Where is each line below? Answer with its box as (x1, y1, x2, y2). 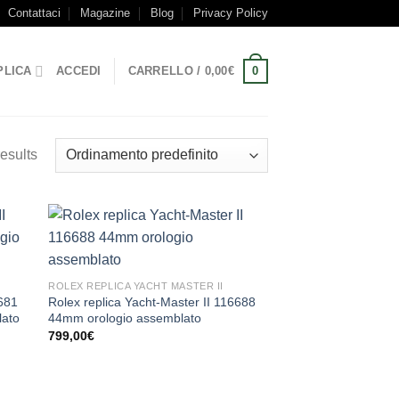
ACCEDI (56, 64, 102, 77)
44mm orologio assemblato (48, 310, 202, 325)
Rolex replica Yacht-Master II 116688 (48, 294, 256, 309)
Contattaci (7, 6, 61, 20)
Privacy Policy (193, 6, 268, 20)
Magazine (80, 6, 131, 20)
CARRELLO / (127, 64, 205, 77)
